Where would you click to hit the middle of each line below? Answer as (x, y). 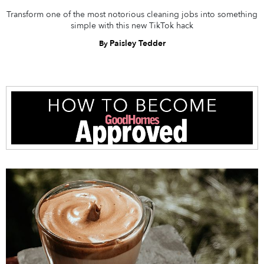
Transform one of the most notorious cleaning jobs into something (132, 15)
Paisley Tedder (137, 44)
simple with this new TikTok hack (132, 26)
